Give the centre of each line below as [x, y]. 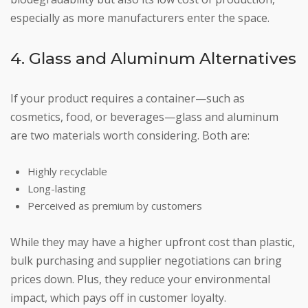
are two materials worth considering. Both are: [130, 136]
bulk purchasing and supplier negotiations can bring [146, 261]
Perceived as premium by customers [115, 206]
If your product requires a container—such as [128, 99]
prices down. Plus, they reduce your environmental [140, 279]
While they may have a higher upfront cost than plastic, [153, 242]
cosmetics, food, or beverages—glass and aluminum [144, 117]
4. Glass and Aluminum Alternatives [153, 59]
